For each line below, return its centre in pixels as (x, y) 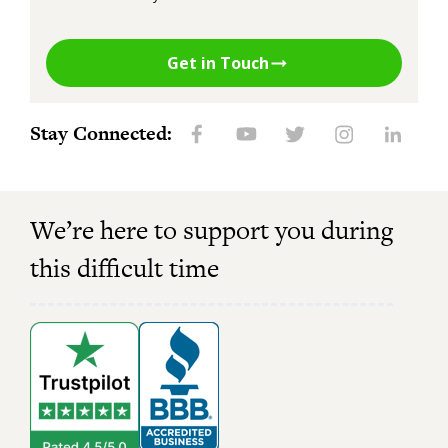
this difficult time (124, 268)
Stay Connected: (101, 134)
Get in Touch (218, 63)
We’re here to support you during (211, 230)
